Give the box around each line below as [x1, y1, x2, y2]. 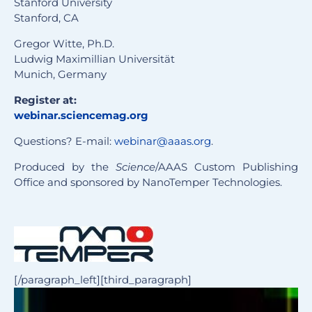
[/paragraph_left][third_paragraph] [14, 273, 192, 287]
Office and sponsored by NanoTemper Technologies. [14, 175, 282, 189]
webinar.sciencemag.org [14, 109, 148, 123]
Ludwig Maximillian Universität [14, 52, 175, 66]
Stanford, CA [14, 11, 79, 25]
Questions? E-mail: [14, 134, 114, 148]
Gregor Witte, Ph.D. [14, 37, 114, 51]
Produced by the [14, 160, 116, 174]
